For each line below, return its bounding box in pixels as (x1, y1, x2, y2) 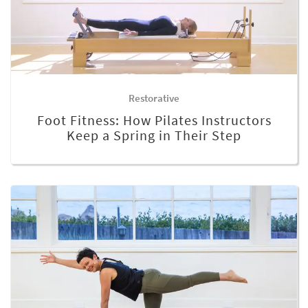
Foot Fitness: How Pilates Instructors (36, 111, 272, 129)
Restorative (129, 91, 179, 105)
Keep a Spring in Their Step (67, 126, 241, 144)
